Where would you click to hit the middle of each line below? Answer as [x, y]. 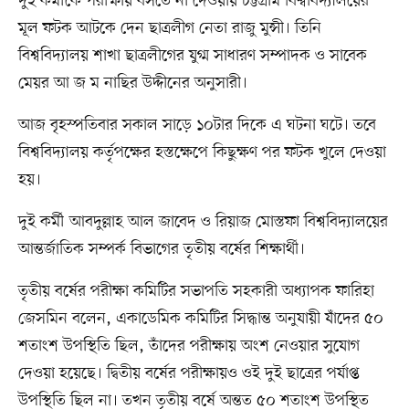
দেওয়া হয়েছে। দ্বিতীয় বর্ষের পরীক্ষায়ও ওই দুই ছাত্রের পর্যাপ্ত [189, 374]
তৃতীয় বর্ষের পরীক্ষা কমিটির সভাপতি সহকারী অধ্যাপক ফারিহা [196, 292]
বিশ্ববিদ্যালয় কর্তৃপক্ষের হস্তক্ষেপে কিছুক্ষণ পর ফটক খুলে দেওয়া [202, 153]
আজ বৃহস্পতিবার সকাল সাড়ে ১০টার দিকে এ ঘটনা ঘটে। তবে [197, 126]
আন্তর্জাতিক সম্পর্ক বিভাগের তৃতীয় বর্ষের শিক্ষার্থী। [161, 250]
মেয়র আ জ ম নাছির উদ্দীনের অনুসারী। [132, 84]
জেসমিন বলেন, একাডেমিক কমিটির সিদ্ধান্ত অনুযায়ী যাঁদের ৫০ [200, 319]
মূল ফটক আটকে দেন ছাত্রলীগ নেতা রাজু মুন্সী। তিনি [169, 29]
